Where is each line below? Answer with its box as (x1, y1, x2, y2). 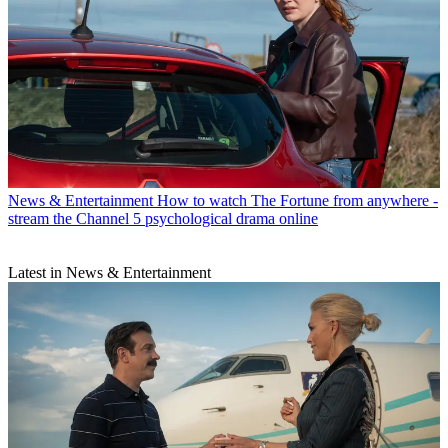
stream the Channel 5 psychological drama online (8, 210, 318, 228)
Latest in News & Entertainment (8, 264, 211, 282)
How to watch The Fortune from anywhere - (157, 192, 438, 210)
